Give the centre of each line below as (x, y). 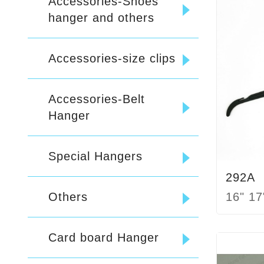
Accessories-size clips (112, 59)
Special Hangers (95, 156)
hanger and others (101, 18)
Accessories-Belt (97, 99)
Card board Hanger (104, 238)
